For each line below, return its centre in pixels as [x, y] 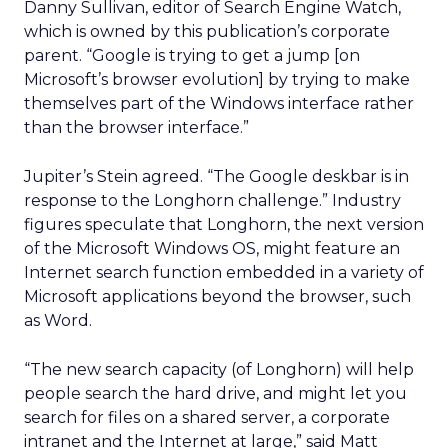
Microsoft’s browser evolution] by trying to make [217, 79]
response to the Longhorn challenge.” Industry [212, 200]
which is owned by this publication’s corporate [207, 31]
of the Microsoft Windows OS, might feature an [212, 248]
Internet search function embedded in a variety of [224, 272]
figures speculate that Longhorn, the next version [224, 224]
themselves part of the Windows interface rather [219, 103]
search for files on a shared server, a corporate [207, 417]
